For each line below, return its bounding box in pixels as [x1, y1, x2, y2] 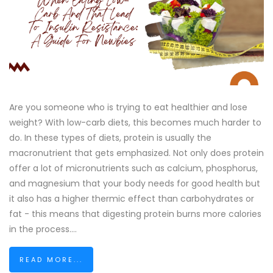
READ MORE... [19, 255, 83, 264]
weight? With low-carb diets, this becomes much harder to [9, 116, 261, 129]
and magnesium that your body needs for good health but [9, 177, 260, 190]
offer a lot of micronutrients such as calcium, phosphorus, [9, 162, 258, 174]
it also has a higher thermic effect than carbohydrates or [9, 193, 254, 205]
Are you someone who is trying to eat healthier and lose [9, 101, 247, 113]
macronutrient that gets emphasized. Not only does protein [9, 147, 264, 159]
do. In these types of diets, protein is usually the [9, 132, 211, 144]
